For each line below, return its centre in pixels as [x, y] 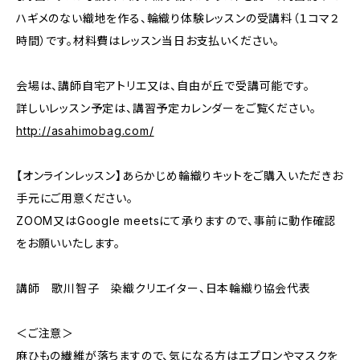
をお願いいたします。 [68, 243]
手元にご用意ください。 [75, 198]
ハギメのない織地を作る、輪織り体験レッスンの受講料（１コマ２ [178, 18]
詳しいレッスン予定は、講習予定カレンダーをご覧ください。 [166, 108]
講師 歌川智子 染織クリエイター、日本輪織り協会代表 [164, 288]
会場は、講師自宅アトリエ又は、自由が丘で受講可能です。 [163, 86]
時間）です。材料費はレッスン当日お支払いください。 [148, 41]
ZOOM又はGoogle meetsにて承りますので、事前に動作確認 [176, 221]
